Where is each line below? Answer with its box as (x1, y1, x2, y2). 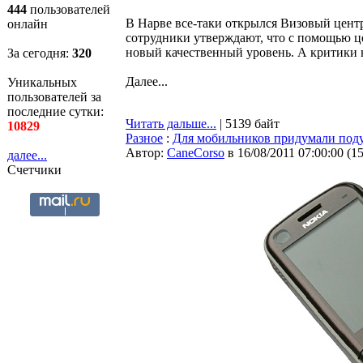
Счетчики (7, 163, 62, 177)
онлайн (7, 17, 48, 31)
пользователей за (7, 90, 101, 104)
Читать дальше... (126, 117, 216, 130)
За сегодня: (7, 46, 72, 60)
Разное (126, 131, 163, 145)
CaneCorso (167, 146, 224, 160)
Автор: (126, 146, 167, 160)
